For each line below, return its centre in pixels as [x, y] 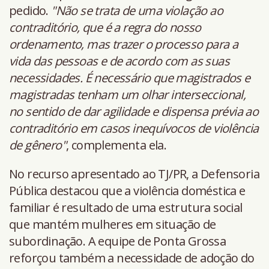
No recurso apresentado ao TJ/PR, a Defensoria [134, 174]
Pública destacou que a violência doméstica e [127, 191]
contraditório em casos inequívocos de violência [134, 128]
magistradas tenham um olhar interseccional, [128, 95]
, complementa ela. [116, 145]
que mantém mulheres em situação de [113, 225]
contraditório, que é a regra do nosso [105, 28]
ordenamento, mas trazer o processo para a [124, 44]
